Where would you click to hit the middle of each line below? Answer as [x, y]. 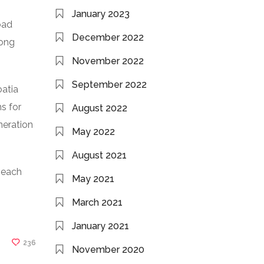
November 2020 [108, 250]
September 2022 [109, 85]
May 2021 [93, 179]
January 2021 [100, 226]
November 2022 [108, 61]
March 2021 [97, 202]
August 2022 [100, 108]
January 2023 [101, 14]
